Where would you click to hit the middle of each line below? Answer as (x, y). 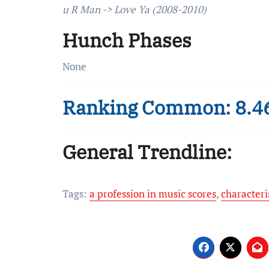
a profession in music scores (153, 193)
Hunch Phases (127, 40)
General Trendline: (147, 152)
